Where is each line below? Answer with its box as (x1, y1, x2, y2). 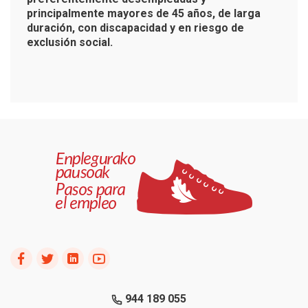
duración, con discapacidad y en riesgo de (27, 21, 244, 34)
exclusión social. (27, 35, 121, 49)
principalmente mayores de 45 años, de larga (27, 6, 261, 20)
